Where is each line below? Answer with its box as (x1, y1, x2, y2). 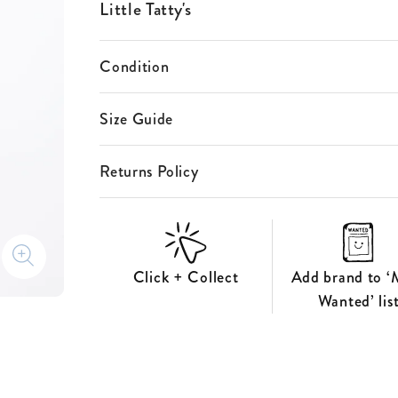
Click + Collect (132, 266, 239, 289)
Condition (99, 54, 170, 78)
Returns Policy (99, 159, 199, 183)
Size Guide (99, 107, 173, 131)
